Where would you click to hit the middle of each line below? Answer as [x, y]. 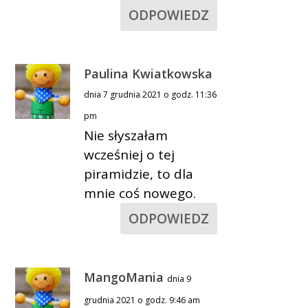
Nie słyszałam [126, 135]
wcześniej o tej [130, 154]
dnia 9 [179, 278]
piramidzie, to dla [139, 174]
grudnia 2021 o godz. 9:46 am [142, 300]
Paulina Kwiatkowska [148, 73]
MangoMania [124, 277]
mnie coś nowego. [140, 193]
